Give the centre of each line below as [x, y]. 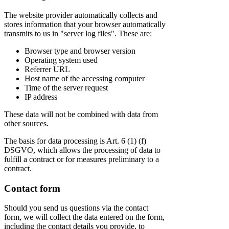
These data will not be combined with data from [81, 114]
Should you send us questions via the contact [76, 208]
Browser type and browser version [80, 51]
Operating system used [61, 60]
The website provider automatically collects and [81, 15]
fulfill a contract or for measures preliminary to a [82, 159]
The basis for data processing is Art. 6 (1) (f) [75, 141]
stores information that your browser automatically [85, 24]
